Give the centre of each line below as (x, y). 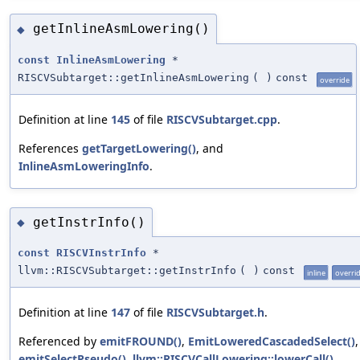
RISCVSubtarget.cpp (222, 119)
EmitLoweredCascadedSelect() (272, 342)
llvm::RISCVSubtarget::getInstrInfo (127, 271)
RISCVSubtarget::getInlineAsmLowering (133, 77)
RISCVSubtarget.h (215, 313)
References (50, 148)
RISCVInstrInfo (101, 253)
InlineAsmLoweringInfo (84, 166)
